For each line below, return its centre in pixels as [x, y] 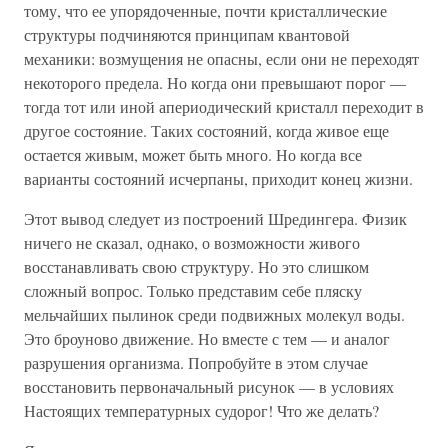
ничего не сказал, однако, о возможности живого [192, 242]
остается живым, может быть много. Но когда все [193, 154]
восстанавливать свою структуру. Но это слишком [196, 266]
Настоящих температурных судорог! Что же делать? [201, 410]
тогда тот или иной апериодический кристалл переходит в [224, 106]
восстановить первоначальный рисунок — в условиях [209, 386]
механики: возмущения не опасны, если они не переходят [221, 58]
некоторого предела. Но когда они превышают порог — [215, 82]
